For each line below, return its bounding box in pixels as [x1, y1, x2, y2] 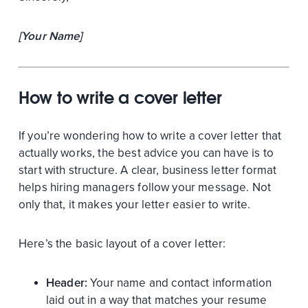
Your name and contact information [90, 275, 272, 290]
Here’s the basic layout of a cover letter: [18, 236, 226, 251]
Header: [45, 275, 91, 290]
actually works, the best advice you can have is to [18, 145, 274, 160]
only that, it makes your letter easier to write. [18, 197, 254, 212]
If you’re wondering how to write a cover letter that [18, 128, 282, 143]
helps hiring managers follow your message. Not [18, 179, 272, 195]
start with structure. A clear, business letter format [18, 162, 277, 177]
